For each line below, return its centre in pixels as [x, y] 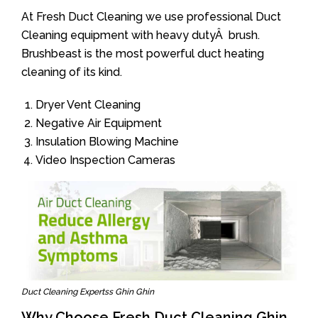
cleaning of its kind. [72, 72]
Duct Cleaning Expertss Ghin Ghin [88, 291]
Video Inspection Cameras [105, 160]
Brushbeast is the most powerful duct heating [143, 54]
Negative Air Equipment [99, 123]
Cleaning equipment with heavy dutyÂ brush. [141, 35]
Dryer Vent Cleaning [88, 105]
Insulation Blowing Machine [107, 142]
